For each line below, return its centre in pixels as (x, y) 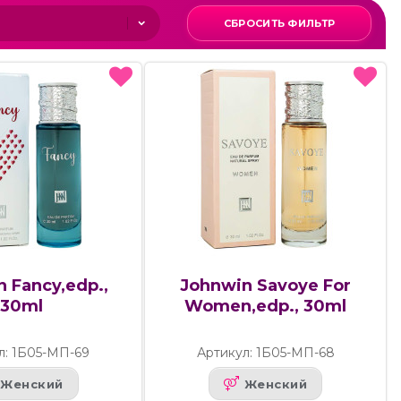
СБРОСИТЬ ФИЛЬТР (279, 24)
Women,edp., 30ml (266, 307)
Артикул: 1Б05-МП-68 (265, 353)
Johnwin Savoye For (266, 286)
